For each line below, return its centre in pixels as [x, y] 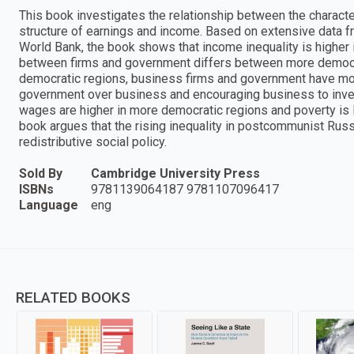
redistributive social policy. [93, 141]
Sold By [41, 173]
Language [49, 205]
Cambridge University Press [175, 173]
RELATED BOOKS [73, 297]
